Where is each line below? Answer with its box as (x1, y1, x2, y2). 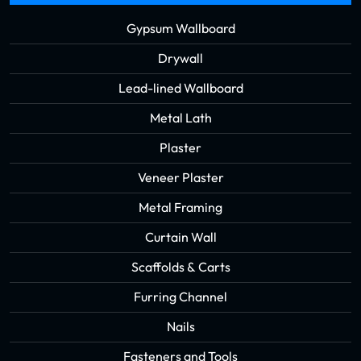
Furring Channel (134, 288, 227, 306)
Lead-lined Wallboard (118, 80, 243, 98)
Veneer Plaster (137, 169, 224, 187)
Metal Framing (139, 199, 222, 217)
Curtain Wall (144, 229, 217, 247)
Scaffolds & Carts (131, 259, 230, 276)
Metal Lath (149, 110, 212, 127)
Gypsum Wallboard (126, 20, 235, 38)
